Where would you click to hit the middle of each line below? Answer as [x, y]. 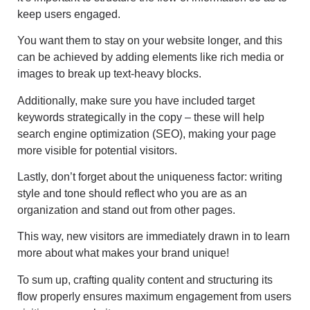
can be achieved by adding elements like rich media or [151, 57]
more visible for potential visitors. [97, 150]
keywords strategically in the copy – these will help [141, 117]
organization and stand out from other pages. [126, 210]
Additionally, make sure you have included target [136, 100]
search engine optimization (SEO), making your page [147, 134]
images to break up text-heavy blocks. [109, 74]
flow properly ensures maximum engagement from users [154, 296]
